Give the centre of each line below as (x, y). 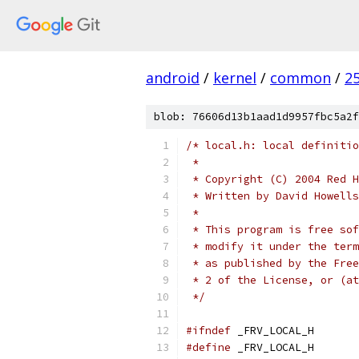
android (173, 78)
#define (208, 347)
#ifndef (208, 331)
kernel (235, 78)
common (301, 78)
